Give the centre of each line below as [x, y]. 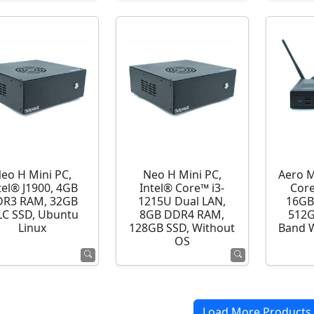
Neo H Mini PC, [182, 175]
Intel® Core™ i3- [182, 188]
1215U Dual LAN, [182, 202]
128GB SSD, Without [182, 228]
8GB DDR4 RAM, [182, 215]
